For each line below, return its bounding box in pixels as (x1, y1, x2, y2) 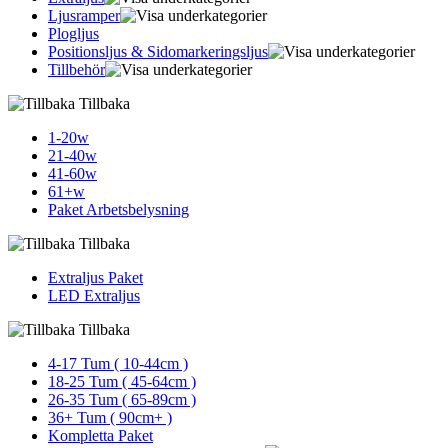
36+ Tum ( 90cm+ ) (48, 408, 172, 426)
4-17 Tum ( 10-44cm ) (48, 354, 188, 372)
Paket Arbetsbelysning (48, 200, 189, 218)
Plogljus (48, 24, 99, 42)
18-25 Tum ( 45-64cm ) (48, 372, 196, 390)
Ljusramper (48, 6, 120, 24)
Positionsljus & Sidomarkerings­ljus (48, 42, 268, 60)
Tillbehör (48, 60, 105, 78)
